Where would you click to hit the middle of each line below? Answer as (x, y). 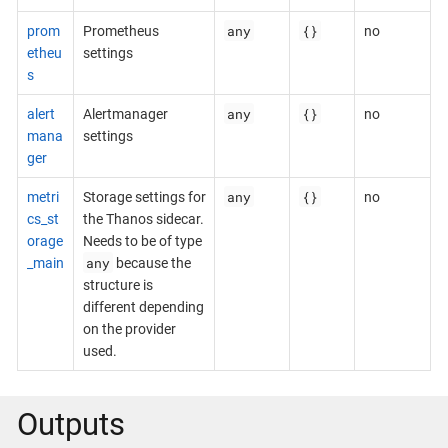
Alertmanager (125, 113)
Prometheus (120, 30)
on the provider (129, 328)
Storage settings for (144, 196)
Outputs (71, 424)
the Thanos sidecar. (143, 218)
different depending (143, 306)
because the (152, 262)
